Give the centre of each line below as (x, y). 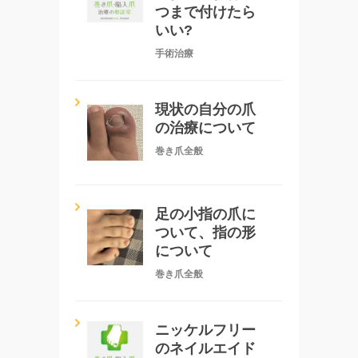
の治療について (205, 127)
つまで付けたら (205, 12)
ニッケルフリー (205, 330)
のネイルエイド (205, 348)
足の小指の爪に (205, 214)
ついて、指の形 (205, 232)
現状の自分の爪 (205, 109)
